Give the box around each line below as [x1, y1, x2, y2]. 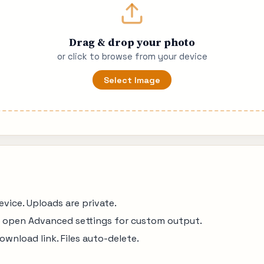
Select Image [104, 74, 160, 85]
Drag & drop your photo [69, 34, 195, 49]
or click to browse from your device [57, 51, 207, 62]
